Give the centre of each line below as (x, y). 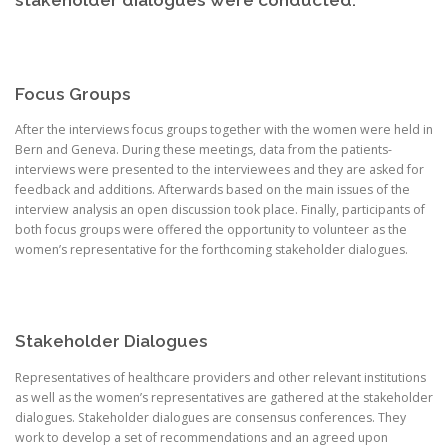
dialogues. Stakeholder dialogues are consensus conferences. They (210, 417)
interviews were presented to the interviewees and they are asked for (219, 170)
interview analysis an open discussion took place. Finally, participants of (220, 210)
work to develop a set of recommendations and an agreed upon (201, 437)
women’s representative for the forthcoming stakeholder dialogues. (211, 250)
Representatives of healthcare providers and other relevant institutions (220, 377)
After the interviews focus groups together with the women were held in (224, 130)
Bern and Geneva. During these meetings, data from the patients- (203, 150)
